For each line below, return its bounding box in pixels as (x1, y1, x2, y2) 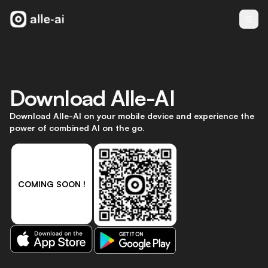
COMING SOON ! (17, 178, 86, 189)
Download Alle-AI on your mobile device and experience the (10, 111, 254, 121)
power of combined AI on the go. (10, 123, 145, 133)
